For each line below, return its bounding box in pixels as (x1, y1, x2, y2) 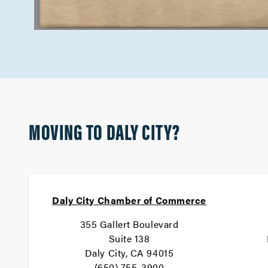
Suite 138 (108, 232, 150, 245)
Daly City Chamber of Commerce (52, 193, 206, 207)
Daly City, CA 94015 (84, 246, 174, 260)
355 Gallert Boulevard (80, 217, 179, 231)
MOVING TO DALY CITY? (29, 115, 180, 147)
